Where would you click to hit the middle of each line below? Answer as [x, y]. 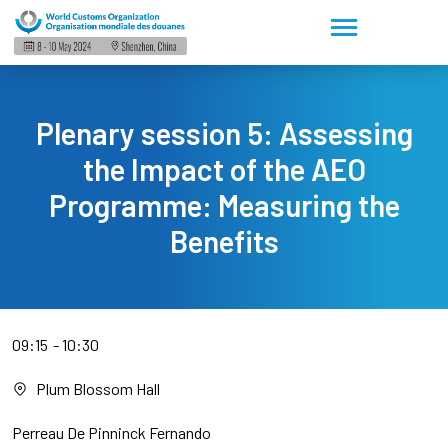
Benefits [224, 241]
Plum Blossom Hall [98, 389]
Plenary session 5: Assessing [224, 133]
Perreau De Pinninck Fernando [111, 433]
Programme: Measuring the [224, 205]
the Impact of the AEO [224, 169]
